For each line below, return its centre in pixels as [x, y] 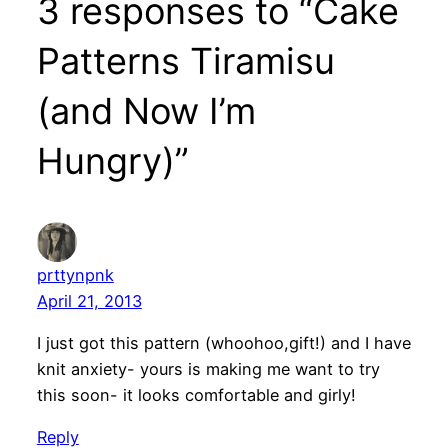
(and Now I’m [146, 110]
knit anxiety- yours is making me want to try [208, 369]
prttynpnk [75, 274]
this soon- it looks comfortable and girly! [196, 395]
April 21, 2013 [89, 300]
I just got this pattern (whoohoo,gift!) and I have [223, 343]
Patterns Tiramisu [185, 60]
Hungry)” [112, 160]
